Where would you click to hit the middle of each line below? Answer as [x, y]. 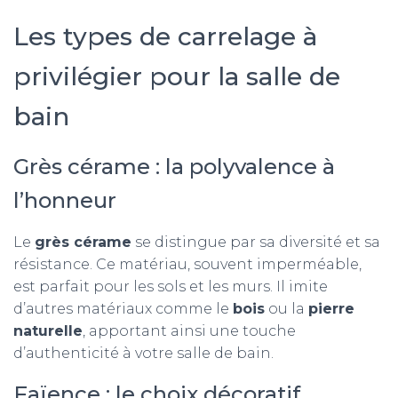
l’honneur [65, 200]
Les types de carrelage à [165, 36]
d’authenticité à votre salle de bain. [143, 353]
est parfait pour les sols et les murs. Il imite [171, 287]
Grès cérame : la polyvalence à [174, 167]
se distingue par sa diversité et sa [256, 242]
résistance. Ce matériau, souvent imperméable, [187, 264]
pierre [331, 309]
